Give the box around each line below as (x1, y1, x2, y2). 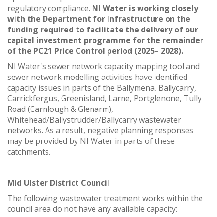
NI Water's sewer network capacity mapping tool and (7, 61, 200, 72)
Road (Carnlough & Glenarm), (7, 103, 113, 114)
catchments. (7, 146, 50, 157)
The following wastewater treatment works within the (7, 192, 203, 203)
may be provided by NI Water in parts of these (7, 135, 175, 146)
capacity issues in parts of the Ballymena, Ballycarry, (7, 82, 196, 93)
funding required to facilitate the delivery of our (7, 24, 198, 35)
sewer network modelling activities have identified (7, 71, 187, 82)
